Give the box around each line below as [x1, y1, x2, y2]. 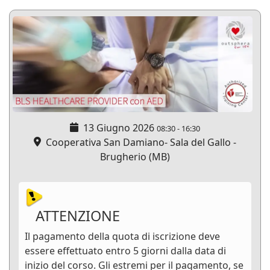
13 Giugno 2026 [83, 121, 154, 135]
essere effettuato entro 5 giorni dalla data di [25, 244, 226, 258]
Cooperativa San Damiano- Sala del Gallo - [41, 136, 236, 149]
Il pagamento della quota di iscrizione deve [25, 230, 220, 243]
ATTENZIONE [25, 206, 120, 226]
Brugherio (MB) [100, 150, 170, 164]
